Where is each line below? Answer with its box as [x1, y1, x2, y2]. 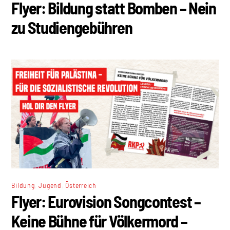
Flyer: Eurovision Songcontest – [11, 191, 201, 211]
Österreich [65, 180, 97, 189]
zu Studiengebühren [11, 17, 132, 37]
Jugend [39, 180, 62, 189]
